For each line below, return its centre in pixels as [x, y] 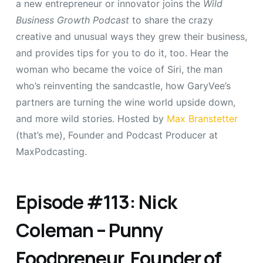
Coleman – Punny [89, 230]
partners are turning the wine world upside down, [125, 102]
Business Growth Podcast [72, 20]
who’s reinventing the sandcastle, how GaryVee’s [123, 86]
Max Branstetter [202, 119]
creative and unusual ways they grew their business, [131, 37]
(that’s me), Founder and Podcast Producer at [117, 135]
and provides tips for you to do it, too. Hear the [122, 53]
